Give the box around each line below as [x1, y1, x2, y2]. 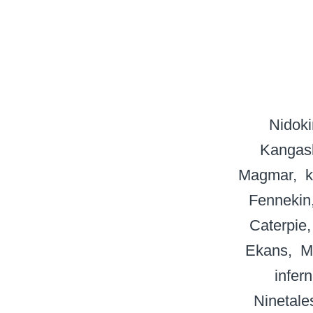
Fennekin [248, 191, 311, 210]
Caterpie [249, 217, 307, 235]
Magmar [238, 166, 293, 184]
